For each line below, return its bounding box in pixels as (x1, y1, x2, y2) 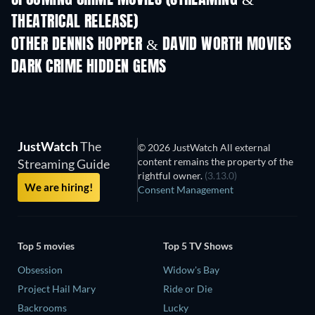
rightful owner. (138, 169, 205, 182)
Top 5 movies (18, 240, 75, 252)
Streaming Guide (18, 156, 110, 172)
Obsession (18, 264, 63, 276)
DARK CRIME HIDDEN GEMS (11, 60, 167, 76)
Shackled (155, 27, 194, 40)
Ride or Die (163, 283, 212, 295)
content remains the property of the (138, 155, 294, 168)
